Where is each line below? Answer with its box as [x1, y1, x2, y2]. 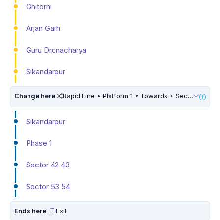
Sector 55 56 [174, 91, 188, 100]
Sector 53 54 [26, 181, 70, 191]
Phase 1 [26, 138, 52, 148]
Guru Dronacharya [26, 45, 86, 55]
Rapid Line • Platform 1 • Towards [63, 91, 167, 100]
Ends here [14, 206, 48, 215]
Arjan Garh [26, 23, 60, 33]
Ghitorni [26, 1, 52, 11]
